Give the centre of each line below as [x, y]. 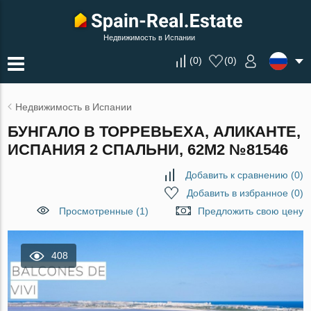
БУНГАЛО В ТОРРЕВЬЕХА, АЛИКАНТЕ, [154, 132]
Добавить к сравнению [236, 175]
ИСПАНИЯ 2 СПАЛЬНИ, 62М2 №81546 [148, 150]
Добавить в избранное [237, 193]
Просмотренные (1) [103, 211]
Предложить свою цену [250, 211]
